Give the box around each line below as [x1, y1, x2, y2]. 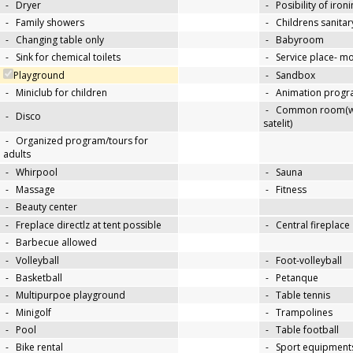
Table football [276, 323, 339, 337]
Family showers [16, 16, 84, 30]
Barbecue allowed [16, 236, 97, 250]
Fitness [276, 183, 307, 197]
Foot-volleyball [276, 254, 342, 268]
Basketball [16, 271, 62, 285]
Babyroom [276, 33, 324, 47]
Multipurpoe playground [16, 288, 125, 303]
